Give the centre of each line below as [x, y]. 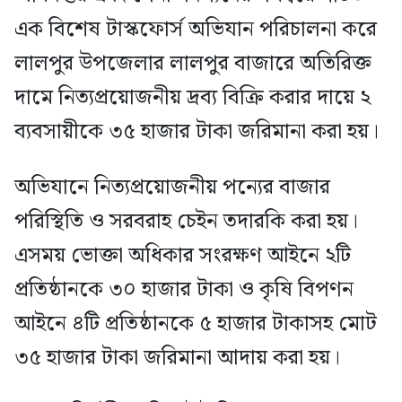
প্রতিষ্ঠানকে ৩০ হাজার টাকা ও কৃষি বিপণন [184, 290]
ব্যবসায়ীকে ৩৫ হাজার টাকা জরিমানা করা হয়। [197, 132]
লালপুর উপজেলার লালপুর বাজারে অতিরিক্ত [193, 64]
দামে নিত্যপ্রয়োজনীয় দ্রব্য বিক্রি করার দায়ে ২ [192, 98]
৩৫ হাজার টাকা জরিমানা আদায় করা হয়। [177, 358]
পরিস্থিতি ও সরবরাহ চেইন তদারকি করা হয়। [186, 222]
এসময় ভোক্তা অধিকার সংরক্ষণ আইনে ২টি [183, 256]
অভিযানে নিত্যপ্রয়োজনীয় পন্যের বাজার [172, 188]
